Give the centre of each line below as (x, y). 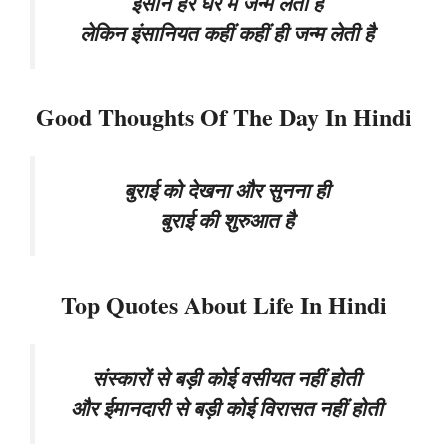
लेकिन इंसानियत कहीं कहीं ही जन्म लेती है (226, 33)
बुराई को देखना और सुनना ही (226, 191)
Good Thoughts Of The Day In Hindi (224, 117)
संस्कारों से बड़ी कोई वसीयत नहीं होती (226, 379)
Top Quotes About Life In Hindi (224, 305)
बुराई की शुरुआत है (226, 221)
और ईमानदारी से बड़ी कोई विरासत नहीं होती (226, 409)
